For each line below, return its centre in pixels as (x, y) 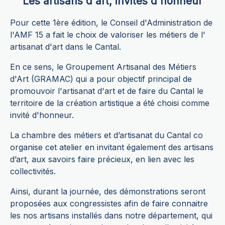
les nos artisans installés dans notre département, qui (111, 216)
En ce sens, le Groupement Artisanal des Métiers (103, 67)
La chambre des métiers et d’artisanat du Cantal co (106, 135)
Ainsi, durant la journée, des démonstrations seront (108, 192)
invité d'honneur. (42, 115)
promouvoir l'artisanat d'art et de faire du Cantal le (107, 91)
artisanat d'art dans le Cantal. (66, 47)
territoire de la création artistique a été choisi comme (110, 103)
